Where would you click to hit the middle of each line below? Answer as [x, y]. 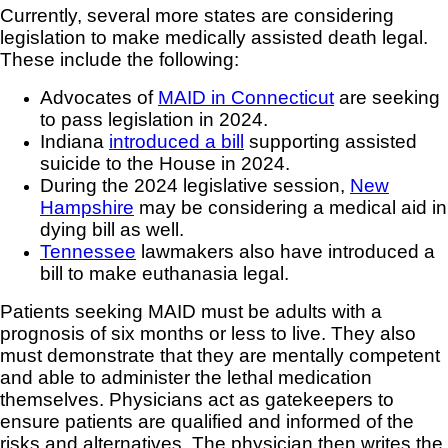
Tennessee [88, 252]
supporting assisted [330, 142]
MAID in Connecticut [246, 98]
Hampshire [87, 208]
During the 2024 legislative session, [195, 186]
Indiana [74, 142]
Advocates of [99, 98]
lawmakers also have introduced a [285, 252]
